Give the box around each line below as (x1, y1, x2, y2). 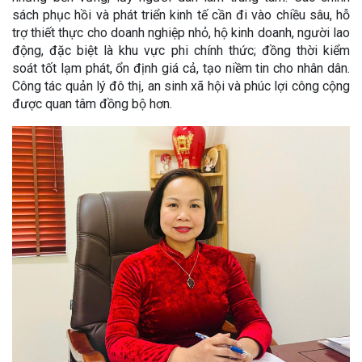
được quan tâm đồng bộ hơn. (12, 96, 172, 112)
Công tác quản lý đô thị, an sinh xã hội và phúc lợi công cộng (12, 78, 350, 95)
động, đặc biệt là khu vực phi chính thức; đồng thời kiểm (12, 43, 350, 59)
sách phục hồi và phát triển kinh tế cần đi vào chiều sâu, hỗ (12, 7, 350, 23)
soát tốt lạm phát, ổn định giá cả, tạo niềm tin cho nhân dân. (12, 61, 350, 77)
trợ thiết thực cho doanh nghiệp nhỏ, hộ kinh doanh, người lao (12, 25, 350, 41)
